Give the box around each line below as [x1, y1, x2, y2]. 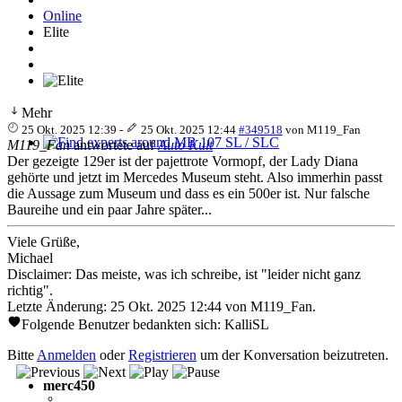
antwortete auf [70, 136, 158, 153]
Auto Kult [158, 136, 213, 153]
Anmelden [37, 346, 96, 363]
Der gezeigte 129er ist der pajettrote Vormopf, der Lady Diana [7, 153, 358, 169]
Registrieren [128, 346, 197, 363]
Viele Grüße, [7, 233, 80, 249]
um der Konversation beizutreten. [197, 346, 389, 363]
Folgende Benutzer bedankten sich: [22, 316, 224, 332]
